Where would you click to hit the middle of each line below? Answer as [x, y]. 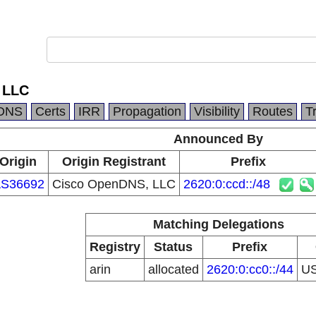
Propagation [147, 111]
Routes [273, 111]
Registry [115, 247]
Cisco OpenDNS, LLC [114, 184]
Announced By [218, 139]
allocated [173, 269]
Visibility [217, 111]
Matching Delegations [218, 224]
